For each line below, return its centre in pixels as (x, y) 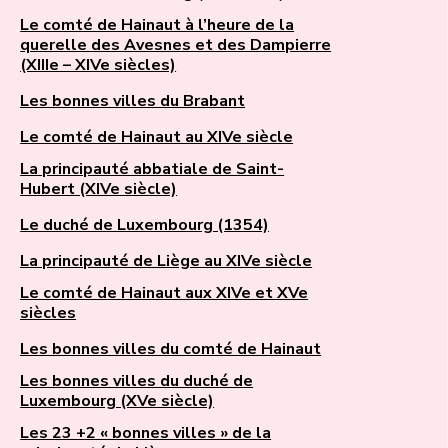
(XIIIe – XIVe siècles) (98, 65)
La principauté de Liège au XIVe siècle (166, 261)
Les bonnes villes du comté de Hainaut (171, 349)
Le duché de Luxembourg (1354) (145, 225)
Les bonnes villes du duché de (137, 381)
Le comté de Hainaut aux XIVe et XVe (164, 293)
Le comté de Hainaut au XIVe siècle (157, 137)
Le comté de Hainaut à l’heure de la (157, 25)
